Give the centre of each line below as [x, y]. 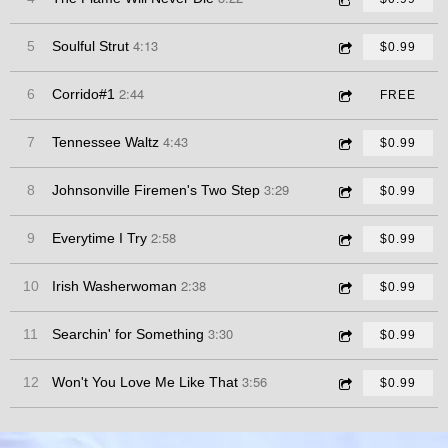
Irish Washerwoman [114, 286]
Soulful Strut [90, 46]
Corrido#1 [83, 94]
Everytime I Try [99, 238]
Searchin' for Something [128, 334]
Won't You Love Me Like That [145, 382]
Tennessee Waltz [105, 142]
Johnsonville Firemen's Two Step [156, 190]
